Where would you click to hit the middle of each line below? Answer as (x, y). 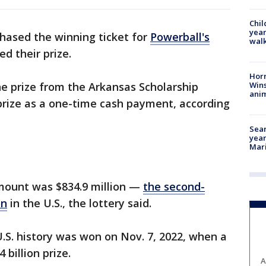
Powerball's (180, 37)
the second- (174, 187)
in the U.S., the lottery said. (81, 203)
